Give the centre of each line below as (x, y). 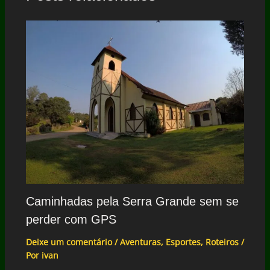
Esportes (183, 242)
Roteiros (222, 242)
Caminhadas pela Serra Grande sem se (132, 202)
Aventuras (140, 242)
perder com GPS (71, 220)
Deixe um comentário (69, 242)
